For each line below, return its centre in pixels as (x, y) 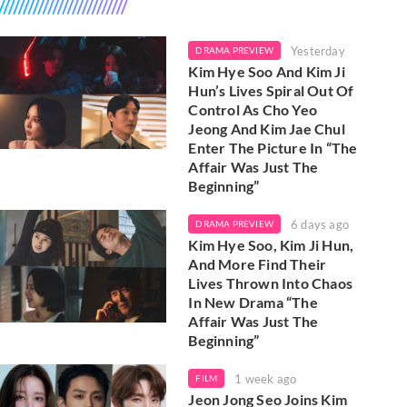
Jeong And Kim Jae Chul (267, 129)
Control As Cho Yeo (253, 109)
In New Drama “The (253, 302)
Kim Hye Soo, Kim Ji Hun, (271, 245)
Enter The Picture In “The (273, 148)
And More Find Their (258, 264)
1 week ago (266, 379)
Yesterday (318, 51)
